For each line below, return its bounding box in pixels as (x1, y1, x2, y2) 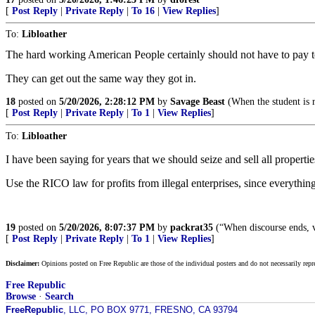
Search (45, 291, 74, 302)
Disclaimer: (6, 259, 39, 267)
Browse (6, 291, 36, 302)
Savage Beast (170, 96, 225, 107)
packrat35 (170, 222, 213, 233)
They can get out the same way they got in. (6, 72, 196, 84)
